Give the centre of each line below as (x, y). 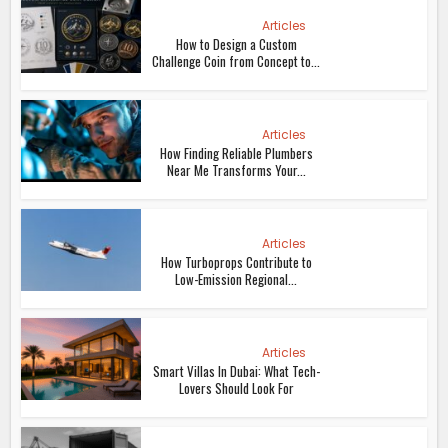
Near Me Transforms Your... (236, 169)
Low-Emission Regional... (236, 278)
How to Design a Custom (236, 43)
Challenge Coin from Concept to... (236, 60)
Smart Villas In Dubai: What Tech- (236, 370)
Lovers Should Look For (236, 387)
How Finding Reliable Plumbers (236, 152)
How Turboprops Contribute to (236, 261)
